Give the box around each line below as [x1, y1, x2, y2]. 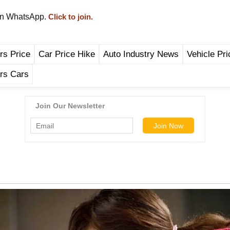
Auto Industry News [103, 49, 179, 59]
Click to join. [46, 12, 93, 21]
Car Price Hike [39, 49, 95, 59]
